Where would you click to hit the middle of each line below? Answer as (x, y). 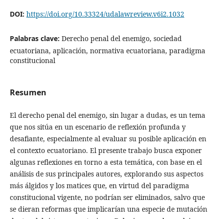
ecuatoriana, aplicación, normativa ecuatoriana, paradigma (107, 51)
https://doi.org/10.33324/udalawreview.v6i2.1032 (105, 14)
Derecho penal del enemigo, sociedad (121, 39)
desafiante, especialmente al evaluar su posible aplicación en (108, 139)
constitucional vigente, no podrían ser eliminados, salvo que (107, 197)
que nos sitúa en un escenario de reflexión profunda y (98, 127)
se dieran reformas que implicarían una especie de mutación (108, 209)
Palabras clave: (35, 39)
